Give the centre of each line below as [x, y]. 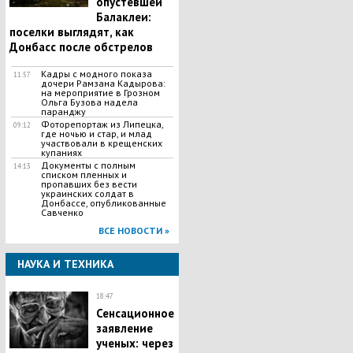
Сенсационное [135, 313]
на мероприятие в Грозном [100, 93]
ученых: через [134, 343]
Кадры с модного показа [96, 74]
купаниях [61, 152]
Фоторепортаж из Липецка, [102, 124]
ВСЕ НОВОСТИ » [134, 230]
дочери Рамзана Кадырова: [103, 83]
